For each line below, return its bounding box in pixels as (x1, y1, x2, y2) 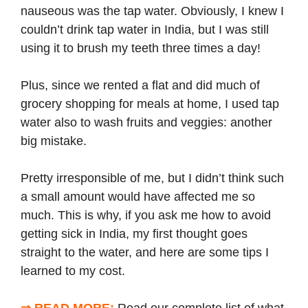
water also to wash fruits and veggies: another (21, 115, 272, 129)
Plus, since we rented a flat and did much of (21, 78, 260, 92)
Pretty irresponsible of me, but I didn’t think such (21, 170, 284, 185)
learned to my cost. (21, 263, 125, 278)
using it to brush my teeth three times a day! (21, 41, 261, 55)
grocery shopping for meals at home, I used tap (21, 96, 279, 111)
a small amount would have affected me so (21, 189, 255, 203)
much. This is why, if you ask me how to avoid (21, 208, 271, 222)
